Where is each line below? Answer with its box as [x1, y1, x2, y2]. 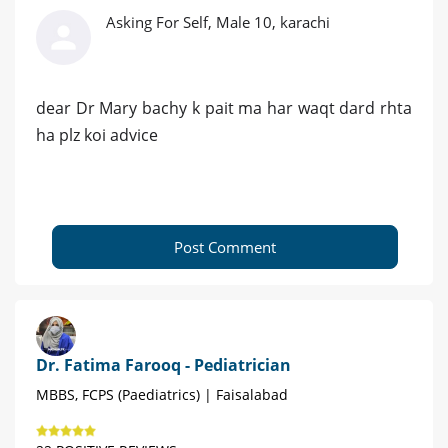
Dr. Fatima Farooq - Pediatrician [36, 354, 291, 377]
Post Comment [174, 237, 276, 258]
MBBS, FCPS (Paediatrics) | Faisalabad [36, 385, 288, 405]
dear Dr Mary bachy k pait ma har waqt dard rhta [36, 97, 412, 120]
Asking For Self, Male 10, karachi [106, 12, 330, 33]
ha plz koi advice [36, 124, 158, 147]
